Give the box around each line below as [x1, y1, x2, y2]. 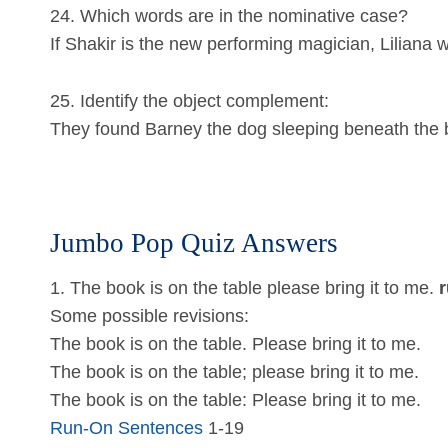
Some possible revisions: [50, 306, 249, 327]
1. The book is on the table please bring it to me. [50, 278, 439, 299]
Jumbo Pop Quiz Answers [50, 228, 338, 259]
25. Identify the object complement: [50, 90, 329, 111]
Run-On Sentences [50, 418, 203, 439]
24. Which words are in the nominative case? [50, 5, 408, 26]
